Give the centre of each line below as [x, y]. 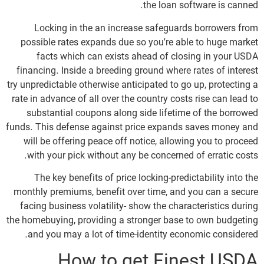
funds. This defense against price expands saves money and [132, 128]
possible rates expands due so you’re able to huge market [139, 43]
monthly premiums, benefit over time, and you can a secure [136, 193]
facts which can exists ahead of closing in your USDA [147, 57]
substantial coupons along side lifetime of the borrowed [142, 113]
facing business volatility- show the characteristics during [139, 207]
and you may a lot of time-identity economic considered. [143, 235]
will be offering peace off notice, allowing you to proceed [141, 142]
